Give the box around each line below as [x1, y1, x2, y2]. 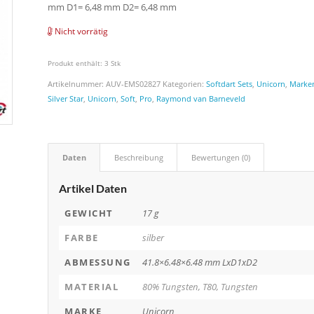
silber [142, 231, 165, 245]
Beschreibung [114, 152, 164, 163]
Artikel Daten [59, 182, 128, 196]
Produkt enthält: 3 [48, 58, 111, 69]
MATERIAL [64, 280, 119, 294]
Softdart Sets [206, 78, 253, 90]
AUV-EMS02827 [106, 78, 161, 90]
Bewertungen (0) [191, 152, 251, 163]
